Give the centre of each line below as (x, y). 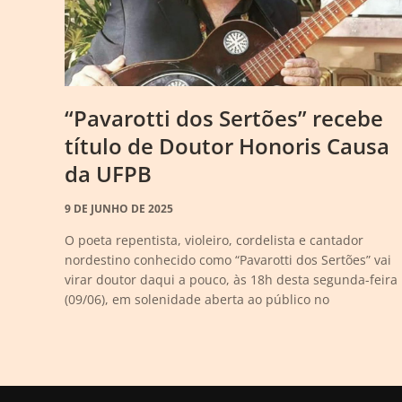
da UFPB (108, 174)
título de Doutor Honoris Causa (227, 146)
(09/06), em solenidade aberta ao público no (197, 299)
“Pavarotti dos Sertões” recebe (224, 118)
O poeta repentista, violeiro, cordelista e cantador (214, 240)
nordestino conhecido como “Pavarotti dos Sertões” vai (228, 260)
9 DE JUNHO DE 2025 (119, 209)
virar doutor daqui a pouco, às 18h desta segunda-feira (231, 280)
